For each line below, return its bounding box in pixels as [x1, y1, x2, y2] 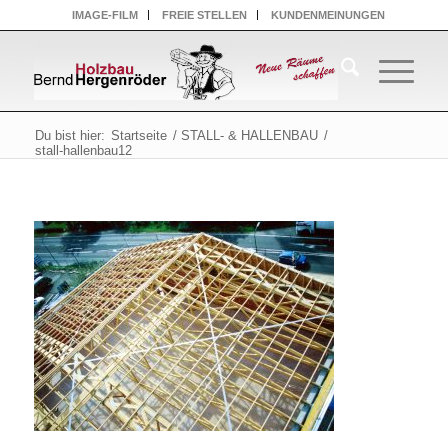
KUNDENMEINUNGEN [271, 9, 386, 21]
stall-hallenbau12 [34, 143, 132, 158]
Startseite [110, 128, 167, 143]
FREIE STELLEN [162, 9, 248, 21]
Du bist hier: [34, 128, 105, 143]
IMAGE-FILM [72, 9, 139, 21]
